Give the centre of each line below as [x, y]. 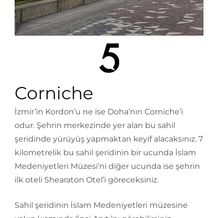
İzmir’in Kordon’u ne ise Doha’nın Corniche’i [99, 112]
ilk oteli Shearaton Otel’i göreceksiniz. [88, 180]
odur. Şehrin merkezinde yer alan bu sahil [95, 126]
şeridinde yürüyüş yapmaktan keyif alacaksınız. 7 [109, 139]
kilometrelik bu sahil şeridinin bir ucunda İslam [105, 153]
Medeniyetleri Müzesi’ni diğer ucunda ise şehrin [107, 166]
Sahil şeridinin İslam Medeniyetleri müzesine [101, 205]
